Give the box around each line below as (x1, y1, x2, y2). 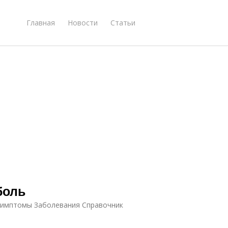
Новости (68, 17, 98, 27)
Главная (26, 17, 55, 27)
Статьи (110, 17, 135, 27)
